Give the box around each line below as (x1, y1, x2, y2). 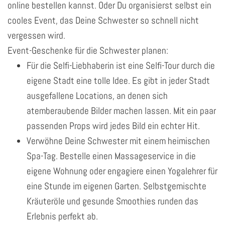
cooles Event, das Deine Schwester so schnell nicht (8, 14, 199, 27)
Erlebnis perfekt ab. (27, 209, 98, 222)
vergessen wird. (8, 29, 65, 42)
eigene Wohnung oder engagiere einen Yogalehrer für (27, 164, 217, 177)
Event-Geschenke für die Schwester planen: (8, 44, 168, 57)
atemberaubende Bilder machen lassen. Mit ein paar (27, 104, 216, 117)
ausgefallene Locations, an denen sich (27, 89, 168, 102)
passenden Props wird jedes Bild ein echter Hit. (27, 119, 200, 132)
